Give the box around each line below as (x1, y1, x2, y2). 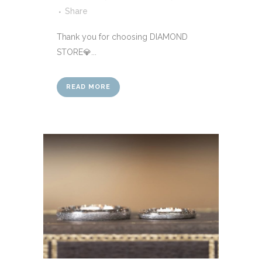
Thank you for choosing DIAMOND (57, 32, 188, 42)
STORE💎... (57, 47, 96, 57)
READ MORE (66, 83, 111, 91)
